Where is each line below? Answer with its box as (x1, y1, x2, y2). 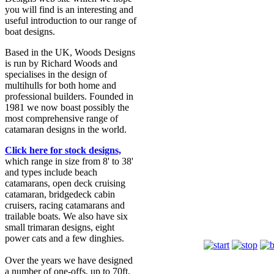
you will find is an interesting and (5, 4, 133, 15)
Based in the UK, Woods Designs (5, 47, 135, 57)
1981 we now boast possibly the (5, 102, 129, 113)
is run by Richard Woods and (5, 58, 117, 68)
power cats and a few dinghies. (5, 233, 124, 243)
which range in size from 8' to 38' (5, 156, 133, 166)
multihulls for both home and (5, 80, 116, 91)
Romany (137, 216, 170, 226)
